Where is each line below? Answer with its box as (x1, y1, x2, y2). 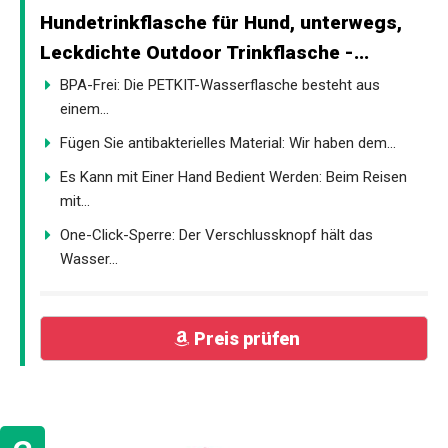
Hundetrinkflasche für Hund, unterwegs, (40, 10, 402, 34)
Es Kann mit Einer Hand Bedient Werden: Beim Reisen (60, 167, 407, 186)
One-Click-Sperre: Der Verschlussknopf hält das (60, 225, 373, 244)
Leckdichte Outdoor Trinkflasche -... (40, 40, 369, 64)
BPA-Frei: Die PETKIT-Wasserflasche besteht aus (60, 75, 380, 94)
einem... (60, 99, 109, 118)
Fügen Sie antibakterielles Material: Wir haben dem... (60, 133, 396, 152)
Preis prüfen (193, 327, 300, 349)
